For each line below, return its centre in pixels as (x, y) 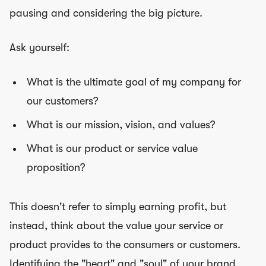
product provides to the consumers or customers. (125, 245)
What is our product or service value (112, 148)
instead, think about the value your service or (116, 226)
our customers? (62, 101)
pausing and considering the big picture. (106, 13)
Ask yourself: (39, 47)
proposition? (56, 167)
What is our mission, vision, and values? (121, 124)
